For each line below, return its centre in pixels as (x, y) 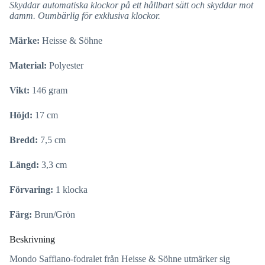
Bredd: (25, 140)
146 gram (50, 90)
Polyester (66, 65)
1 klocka (72, 189)
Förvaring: (33, 189)
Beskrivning (32, 239)
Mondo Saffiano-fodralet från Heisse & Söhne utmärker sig (120, 258)
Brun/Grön (55, 214)
